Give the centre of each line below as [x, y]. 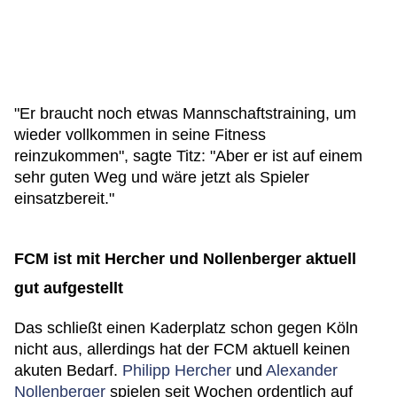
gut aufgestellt [69, 288]
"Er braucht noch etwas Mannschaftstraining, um [185, 113]
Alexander [302, 370]
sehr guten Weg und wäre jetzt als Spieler [162, 177]
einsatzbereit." [64, 198]
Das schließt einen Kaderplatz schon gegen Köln [186, 328]
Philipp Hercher [177, 370]
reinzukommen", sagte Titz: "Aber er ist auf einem [188, 156]
